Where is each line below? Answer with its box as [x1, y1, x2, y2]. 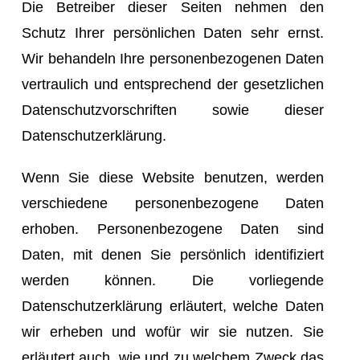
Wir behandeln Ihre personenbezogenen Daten [22, 50, 324, 67]
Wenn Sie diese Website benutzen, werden [22, 169, 324, 186]
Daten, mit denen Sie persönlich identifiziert [22, 246, 324, 263]
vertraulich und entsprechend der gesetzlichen [22, 76, 324, 92]
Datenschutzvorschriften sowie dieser [22, 101, 324, 118]
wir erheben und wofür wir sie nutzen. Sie [22, 323, 324, 340]
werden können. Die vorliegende [22, 272, 324, 288]
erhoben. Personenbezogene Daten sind [22, 220, 324, 237]
